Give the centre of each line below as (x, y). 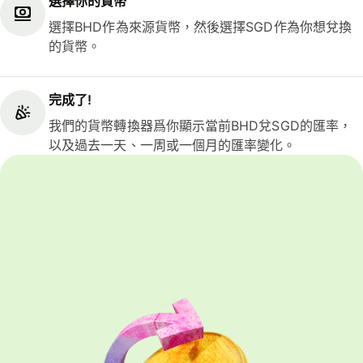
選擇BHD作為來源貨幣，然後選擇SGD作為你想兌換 (201, 27)
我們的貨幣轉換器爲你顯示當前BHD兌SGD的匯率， (201, 125)
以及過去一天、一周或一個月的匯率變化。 (173, 145)
